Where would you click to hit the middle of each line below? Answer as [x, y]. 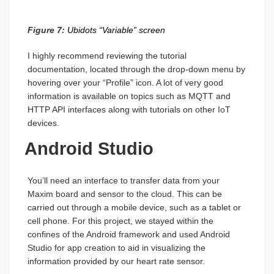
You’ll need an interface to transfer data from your [124, 181]
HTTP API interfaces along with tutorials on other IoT [129, 110]
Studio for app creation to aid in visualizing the [117, 248]
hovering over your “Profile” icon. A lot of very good [125, 83]
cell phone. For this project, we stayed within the [120, 221]
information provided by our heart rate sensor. [116, 261]
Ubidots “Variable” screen [115, 30]
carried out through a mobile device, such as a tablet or [134, 208]
